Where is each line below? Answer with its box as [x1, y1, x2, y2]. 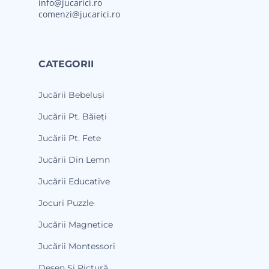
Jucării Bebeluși [38, 89, 104, 100]
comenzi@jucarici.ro [38, 8, 120, 20]
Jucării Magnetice [38, 219, 113, 230]
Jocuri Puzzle [38, 197, 94, 208]
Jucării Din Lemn [38, 154, 110, 165]
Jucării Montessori [38, 240, 115, 252]
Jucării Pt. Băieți [38, 110, 107, 122]
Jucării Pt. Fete [38, 132, 101, 144]
